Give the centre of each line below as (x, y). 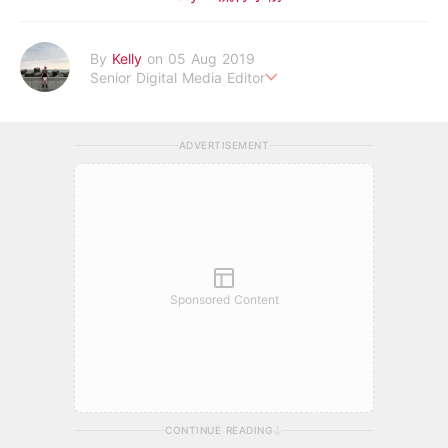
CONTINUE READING (218, 429)
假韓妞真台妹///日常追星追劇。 (118, 110)
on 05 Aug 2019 (201, 58)
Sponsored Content (224, 299)
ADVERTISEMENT (224, 144)
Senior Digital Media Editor (177, 77)
